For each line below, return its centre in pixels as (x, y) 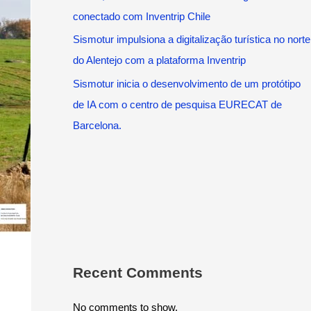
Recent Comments (137, 272)
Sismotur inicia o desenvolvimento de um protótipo (186, 84)
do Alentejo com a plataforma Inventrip (159, 60)
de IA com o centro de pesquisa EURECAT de (177, 104)
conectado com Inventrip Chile (141, 16)
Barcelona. (97, 125)
